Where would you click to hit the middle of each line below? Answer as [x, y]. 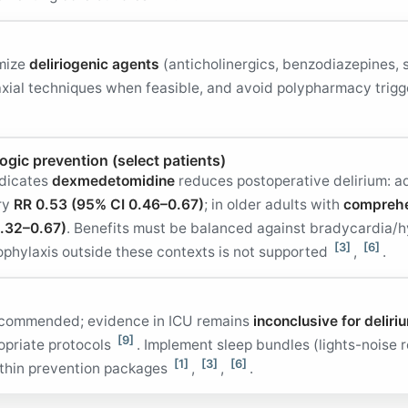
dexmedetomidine [113, 181]
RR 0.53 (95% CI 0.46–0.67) [109, 204]
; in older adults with [274, 204]
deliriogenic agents [94, 64]
